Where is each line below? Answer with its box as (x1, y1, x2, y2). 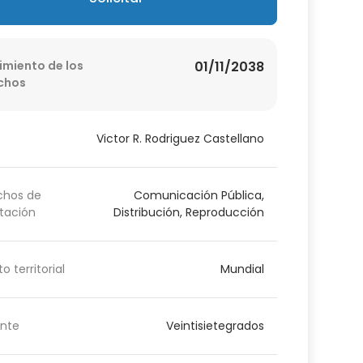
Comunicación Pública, (133, 186, 264, 203)
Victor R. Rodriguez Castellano (96, 130, 264, 147)
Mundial (220, 260, 264, 277)
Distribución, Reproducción (113, 203, 264, 220)
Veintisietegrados (165, 317, 264, 334)
